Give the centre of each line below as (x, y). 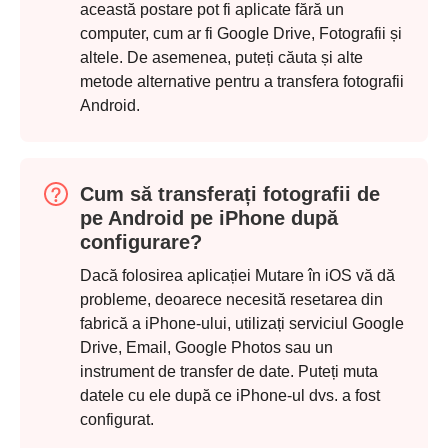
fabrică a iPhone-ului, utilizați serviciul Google (242, 324)
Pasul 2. (61, 230)
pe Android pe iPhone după (209, 218)
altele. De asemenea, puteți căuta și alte (221, 58)
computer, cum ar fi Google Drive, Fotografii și (241, 34)
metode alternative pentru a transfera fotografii (242, 82)
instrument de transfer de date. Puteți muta (229, 372)
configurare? (141, 242)
